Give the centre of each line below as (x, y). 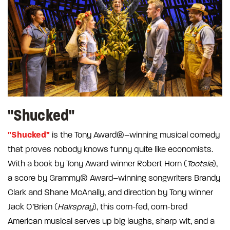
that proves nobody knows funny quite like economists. (110, 149)
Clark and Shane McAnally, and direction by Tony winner (110, 192)
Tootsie (200, 164)
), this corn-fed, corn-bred (140, 207)
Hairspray (75, 207)
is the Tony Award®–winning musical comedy (135, 135)
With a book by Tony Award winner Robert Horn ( (97, 164)
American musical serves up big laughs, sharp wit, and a (111, 221)
